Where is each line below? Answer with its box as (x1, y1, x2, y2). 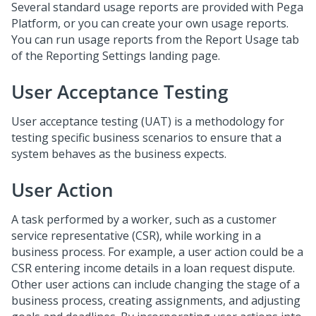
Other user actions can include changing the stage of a (11, 276, 300, 292)
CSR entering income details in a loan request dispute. (11, 260, 295, 276)
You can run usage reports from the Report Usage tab (11, 32, 299, 47)
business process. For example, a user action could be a (11, 244, 303, 260)
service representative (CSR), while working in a (11, 228, 261, 243)
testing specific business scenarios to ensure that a (11, 130, 281, 145)
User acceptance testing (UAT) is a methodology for (11, 114, 284, 129)
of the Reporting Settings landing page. (11, 48, 220, 63)
